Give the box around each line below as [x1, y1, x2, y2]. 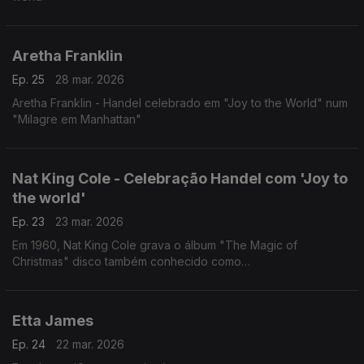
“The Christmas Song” [12, 271, 130, 284]
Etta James [12, 312, 93, 329]
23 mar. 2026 [55, 214, 123, 228]
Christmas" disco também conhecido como [12, 254, 241, 268]
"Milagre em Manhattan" [12, 112, 141, 126]
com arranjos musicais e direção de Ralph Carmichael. [12, 287, 307, 301]
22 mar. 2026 [56, 337, 124, 351]
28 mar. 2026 [55, 72, 124, 86]
